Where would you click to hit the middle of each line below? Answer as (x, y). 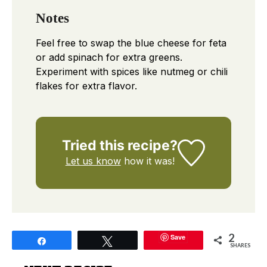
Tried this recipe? (120, 145)
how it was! (148, 161)
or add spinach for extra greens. (109, 57)
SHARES (240, 245)
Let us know (93, 161)
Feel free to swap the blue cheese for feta (131, 43)
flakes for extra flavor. (86, 86)
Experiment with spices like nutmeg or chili (132, 71)
